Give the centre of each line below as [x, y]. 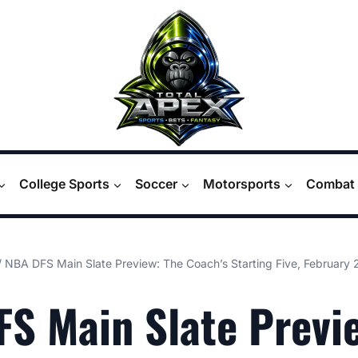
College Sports [64, 184]
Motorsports [242, 184]
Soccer [156, 184]
